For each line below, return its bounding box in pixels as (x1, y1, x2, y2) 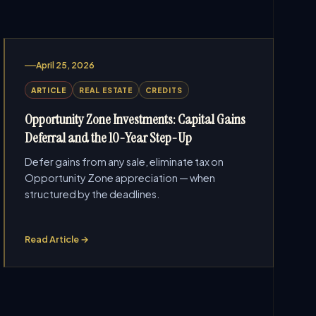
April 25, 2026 (35, 60, 95, 71)
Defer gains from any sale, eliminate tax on (24, 155, 224, 168)
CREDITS (145, 85, 183, 95)
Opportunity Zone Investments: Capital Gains (24, 110, 245, 128)
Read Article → (24, 233, 89, 245)
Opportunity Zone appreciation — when (24, 171, 215, 184)
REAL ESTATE (79, 85, 133, 95)
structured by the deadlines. (24, 188, 159, 200)
